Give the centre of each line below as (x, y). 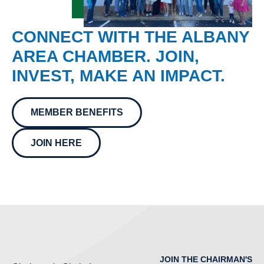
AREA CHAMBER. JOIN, (105, 57)
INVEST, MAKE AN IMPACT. (118, 76)
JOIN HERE (56, 143)
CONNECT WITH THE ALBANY (131, 37)
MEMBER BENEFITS (77, 112)
